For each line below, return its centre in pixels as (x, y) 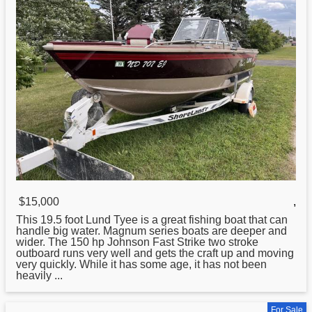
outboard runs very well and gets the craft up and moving (155, 253)
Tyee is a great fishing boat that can (199, 220)
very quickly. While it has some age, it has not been (141, 265)
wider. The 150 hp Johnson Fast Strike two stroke (137, 242)
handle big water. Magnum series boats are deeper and (151, 231)
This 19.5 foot (51, 220)
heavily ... (39, 276)
